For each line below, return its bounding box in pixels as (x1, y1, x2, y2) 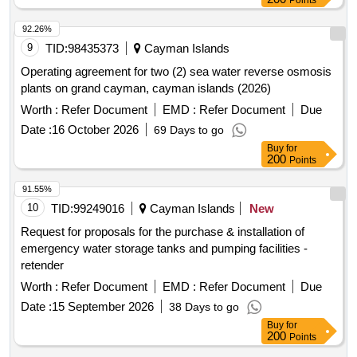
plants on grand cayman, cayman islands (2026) (21, 81, 271, 96)
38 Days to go (169, 300, 239, 314)
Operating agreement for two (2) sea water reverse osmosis (21, 65, 331, 79)
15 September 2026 (52, 300, 154, 314)
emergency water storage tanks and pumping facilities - (21, 241, 308, 256)
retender (21, 258, 64, 273)
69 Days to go (154, 124, 224, 137)
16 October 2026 (52, 123, 139, 137)
